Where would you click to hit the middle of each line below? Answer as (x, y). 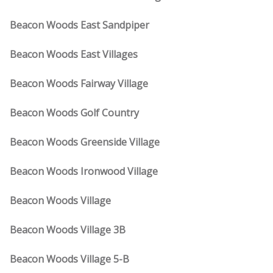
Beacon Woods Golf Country (74, 113)
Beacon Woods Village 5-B (69, 259)
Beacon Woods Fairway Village (79, 83)
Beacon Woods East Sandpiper (80, 25)
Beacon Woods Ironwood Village (84, 171)
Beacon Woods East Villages (74, 54)
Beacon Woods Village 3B (68, 230)
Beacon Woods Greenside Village (85, 142)
